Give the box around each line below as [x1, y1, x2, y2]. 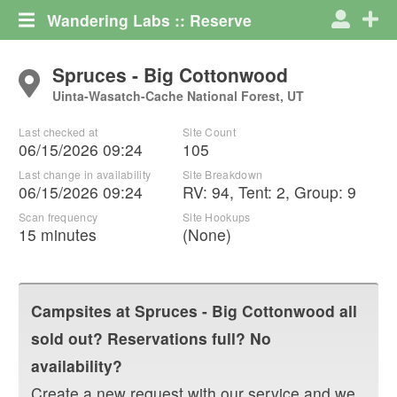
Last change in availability [19, 166, 152, 182]
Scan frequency [19, 208, 98, 224]
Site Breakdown [182, 166, 263, 182]
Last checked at [19, 123, 98, 139]
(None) [182, 222, 231, 245]
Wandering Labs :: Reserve [47, 8, 253, 31]
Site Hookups [182, 208, 251, 224]
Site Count [182, 123, 236, 139]
